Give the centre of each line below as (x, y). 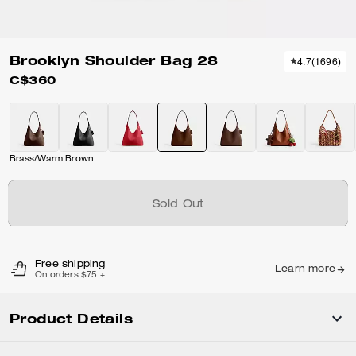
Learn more (305, 269)
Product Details (71, 318)
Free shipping (70, 265)
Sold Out (178, 205)
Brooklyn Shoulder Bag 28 (114, 60)
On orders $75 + (70, 276)
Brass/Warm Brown (52, 160)
